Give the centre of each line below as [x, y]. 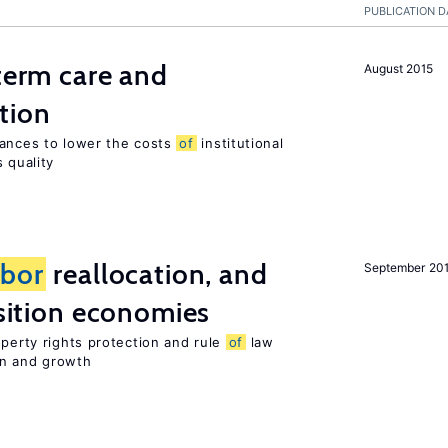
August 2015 [398, 68]
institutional [240, 143]
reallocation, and [157, 274]
